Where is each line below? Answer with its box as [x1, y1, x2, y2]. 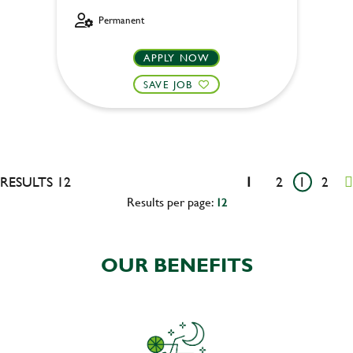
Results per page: [126, 192, 216, 210]
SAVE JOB [143, 76, 193, 91]
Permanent [98, 13, 144, 28]
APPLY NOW [143, 50, 210, 65]
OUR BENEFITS [100, 251, 253, 278]
